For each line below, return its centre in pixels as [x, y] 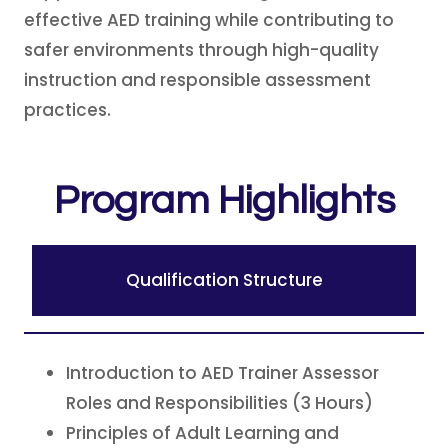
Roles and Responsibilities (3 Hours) [219, 403]
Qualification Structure [224, 280]
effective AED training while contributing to [209, 20]
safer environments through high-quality [201, 50]
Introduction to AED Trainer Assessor [222, 373]
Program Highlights [224, 200]
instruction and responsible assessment [197, 80]
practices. [67, 110]
